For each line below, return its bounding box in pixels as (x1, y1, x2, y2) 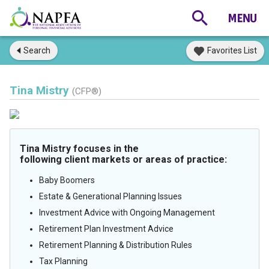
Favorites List (207, 46, 257, 55)
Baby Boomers (39, 175, 95, 185)
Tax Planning (39, 256, 88, 266)
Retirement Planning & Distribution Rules (39, 240, 192, 250)
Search (23, 46, 50, 55)
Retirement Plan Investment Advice (39, 224, 174, 234)
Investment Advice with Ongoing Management (39, 208, 215, 217)
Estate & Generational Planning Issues (39, 192, 182, 201)
